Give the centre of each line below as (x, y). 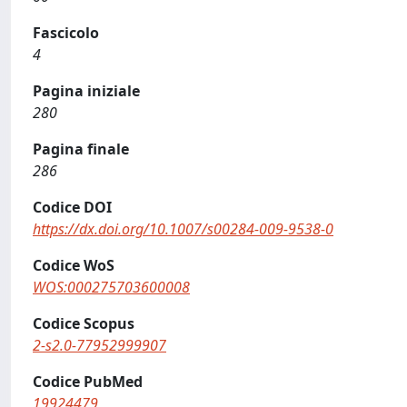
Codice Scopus (84, 323)
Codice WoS (74, 265)
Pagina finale (81, 149)
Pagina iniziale (86, 91)
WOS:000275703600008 (111, 287)
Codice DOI (72, 207)
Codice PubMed (88, 382)
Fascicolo (66, 33)
